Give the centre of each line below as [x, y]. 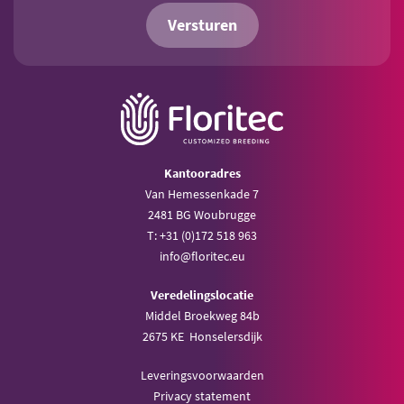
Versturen [202, 26]
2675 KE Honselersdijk [202, 336]
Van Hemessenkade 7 [202, 194]
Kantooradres [202, 173]
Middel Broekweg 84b [202, 316]
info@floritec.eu [202, 256]
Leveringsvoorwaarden [202, 375]
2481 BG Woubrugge [202, 215]
